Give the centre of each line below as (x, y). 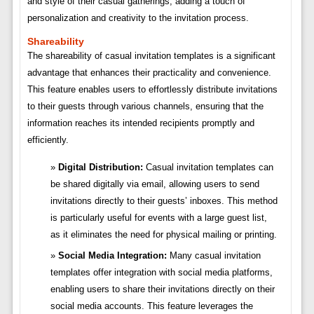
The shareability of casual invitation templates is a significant (151, 56)
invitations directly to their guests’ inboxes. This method (164, 201)
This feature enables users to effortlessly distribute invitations (152, 90)
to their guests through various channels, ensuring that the (145, 107)
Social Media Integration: (112, 256)
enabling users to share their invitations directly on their (162, 289)
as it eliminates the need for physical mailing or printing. (163, 235)
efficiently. (48, 140)
